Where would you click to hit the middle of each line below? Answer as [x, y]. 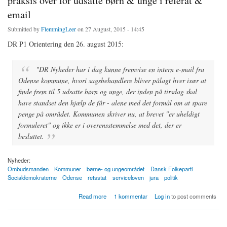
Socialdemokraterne [32, 177]
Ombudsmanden [28, 168]
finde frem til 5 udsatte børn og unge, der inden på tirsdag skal [108, 91]
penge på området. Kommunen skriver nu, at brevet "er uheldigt [109, 113]
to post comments [193, 196]
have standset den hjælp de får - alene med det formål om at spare [113, 102]
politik [171, 177]
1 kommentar [130, 196]
